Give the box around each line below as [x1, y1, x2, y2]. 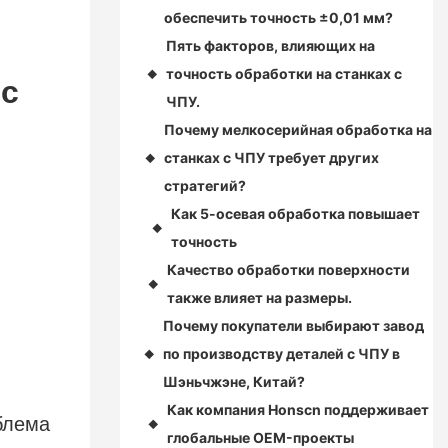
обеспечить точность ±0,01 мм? [163, 9, 393, 27]
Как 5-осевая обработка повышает [170, 205, 420, 223]
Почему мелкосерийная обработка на [164, 121, 433, 139]
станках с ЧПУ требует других [164, 149, 380, 167]
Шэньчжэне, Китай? [163, 373, 306, 391]
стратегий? [164, 177, 247, 195]
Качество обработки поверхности [167, 261, 411, 279]
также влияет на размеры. [167, 289, 353, 307]
